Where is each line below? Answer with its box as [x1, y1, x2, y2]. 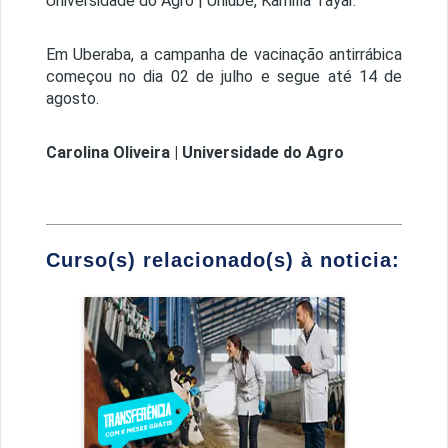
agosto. [45, 89, 99, 109]
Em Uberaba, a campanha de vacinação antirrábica [45, 45, 403, 65]
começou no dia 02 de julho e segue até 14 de [45, 67, 403, 87]
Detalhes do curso [182, 352, 321, 372]
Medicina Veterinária [174, 312, 330, 332]
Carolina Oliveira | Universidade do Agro [45, 143, 344, 163]
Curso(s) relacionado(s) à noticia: [45, 249, 400, 272]
